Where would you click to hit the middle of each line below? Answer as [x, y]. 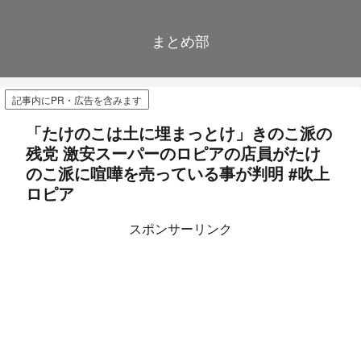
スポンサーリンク [180, 229]
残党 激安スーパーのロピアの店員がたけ [173, 153]
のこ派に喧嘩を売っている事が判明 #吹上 [178, 173]
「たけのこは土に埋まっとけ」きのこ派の [179, 133]
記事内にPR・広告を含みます [77, 100]
